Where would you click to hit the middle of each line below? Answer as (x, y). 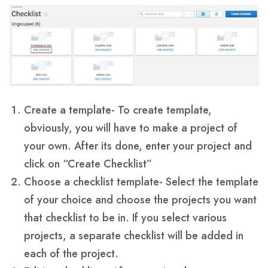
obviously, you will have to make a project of (131, 128)
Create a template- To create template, (118, 110)
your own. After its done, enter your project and (138, 146)
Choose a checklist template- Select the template (141, 182)
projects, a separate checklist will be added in (134, 236)
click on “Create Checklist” (88, 164)
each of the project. (71, 254)
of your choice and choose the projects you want (140, 200)
